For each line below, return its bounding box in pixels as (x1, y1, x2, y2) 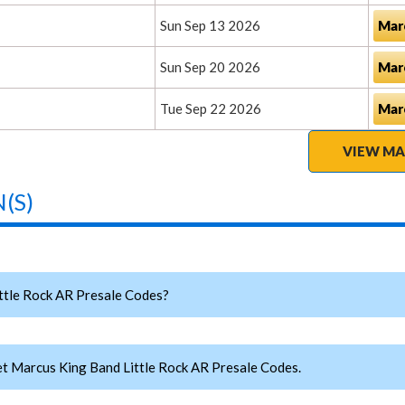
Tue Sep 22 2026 (160, 100, 261, 118)
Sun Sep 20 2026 (160, 59, 260, 76)
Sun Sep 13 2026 (160, 17, 260, 34)
